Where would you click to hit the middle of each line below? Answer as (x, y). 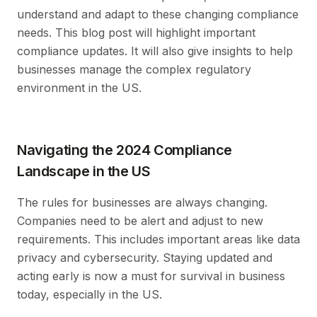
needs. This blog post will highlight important (136, 32)
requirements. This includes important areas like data (158, 239)
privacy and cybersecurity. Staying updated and (145, 257)
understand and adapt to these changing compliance (158, 14)
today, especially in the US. (90, 294)
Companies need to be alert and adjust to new (140, 220)
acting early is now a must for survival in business (151, 276)
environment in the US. (79, 87)
